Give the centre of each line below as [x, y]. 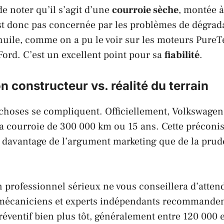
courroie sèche [145, 10]
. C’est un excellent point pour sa [91, 55]
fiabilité [182, 55]
